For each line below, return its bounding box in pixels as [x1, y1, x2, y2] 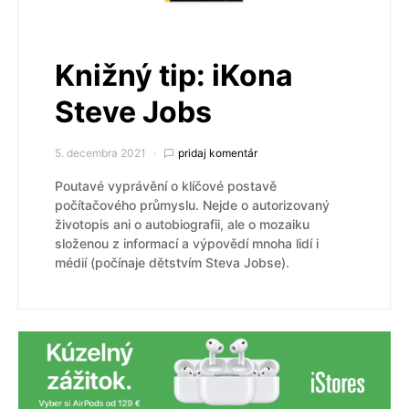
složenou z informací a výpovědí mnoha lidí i [55, 235, 319, 251]
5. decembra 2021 [55, 145, 146, 160]
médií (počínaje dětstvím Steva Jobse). [55, 254, 289, 270]
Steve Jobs [55, 93, 212, 130]
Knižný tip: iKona [55, 57, 293, 93]
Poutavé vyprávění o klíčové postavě [55, 177, 277, 194]
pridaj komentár [178, 145, 257, 160]
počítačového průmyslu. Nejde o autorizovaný [55, 196, 330, 213]
